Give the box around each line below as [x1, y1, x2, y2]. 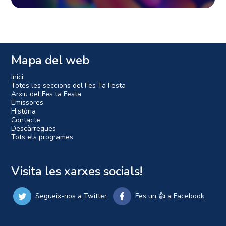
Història [11, 106, 36, 116]
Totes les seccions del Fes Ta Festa [11, 80, 126, 90]
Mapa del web [11, 51, 90, 68]
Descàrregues [11, 123, 56, 133]
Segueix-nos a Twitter [35, 191, 107, 201]
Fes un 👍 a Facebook [135, 191, 205, 201]
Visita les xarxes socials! [11, 162, 143, 179]
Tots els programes [11, 132, 74, 142]
